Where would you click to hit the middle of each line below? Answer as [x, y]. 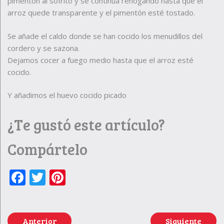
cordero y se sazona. [43, 48]
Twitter [72, 177]
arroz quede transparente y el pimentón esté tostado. [101, 13]
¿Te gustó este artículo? [86, 124]
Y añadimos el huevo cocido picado [67, 95]
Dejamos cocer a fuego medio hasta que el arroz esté [100, 60]
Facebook [61, 177]
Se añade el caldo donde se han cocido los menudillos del [105, 36]
